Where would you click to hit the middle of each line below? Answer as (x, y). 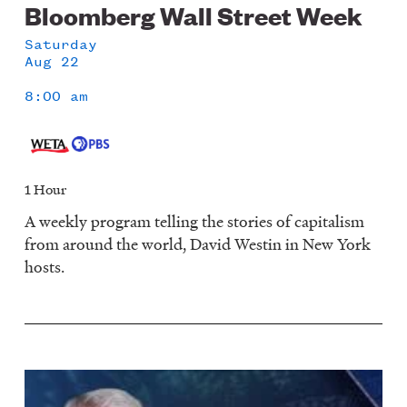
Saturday (61, 45)
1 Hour (46, 189)
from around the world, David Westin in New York (198, 244)
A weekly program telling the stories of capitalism (195, 222)
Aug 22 (52, 62)
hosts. (45, 267)
